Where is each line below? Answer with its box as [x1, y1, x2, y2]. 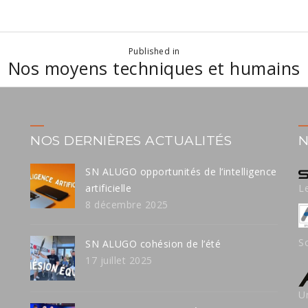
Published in [128, 45, 180, 57]
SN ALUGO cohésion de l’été [85, 236, 221, 250]
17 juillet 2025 [85, 253, 153, 267]
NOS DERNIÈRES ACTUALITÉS [30, 132, 232, 148]
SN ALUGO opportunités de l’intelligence [85, 164, 277, 178]
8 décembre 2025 [85, 197, 168, 211]
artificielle [85, 181, 131, 195]
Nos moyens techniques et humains [8, 56, 300, 80]
